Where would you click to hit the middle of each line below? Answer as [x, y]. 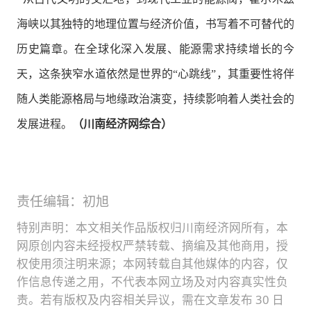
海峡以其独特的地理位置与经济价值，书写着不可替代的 [155, 24]
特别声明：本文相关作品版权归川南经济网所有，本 [152, 228]
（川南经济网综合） [122, 124]
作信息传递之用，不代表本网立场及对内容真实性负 [152, 282]
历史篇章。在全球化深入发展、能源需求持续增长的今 [155, 49]
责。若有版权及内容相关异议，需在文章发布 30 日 [150, 300]
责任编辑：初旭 [62, 202]
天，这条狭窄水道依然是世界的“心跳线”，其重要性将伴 [155, 74]
